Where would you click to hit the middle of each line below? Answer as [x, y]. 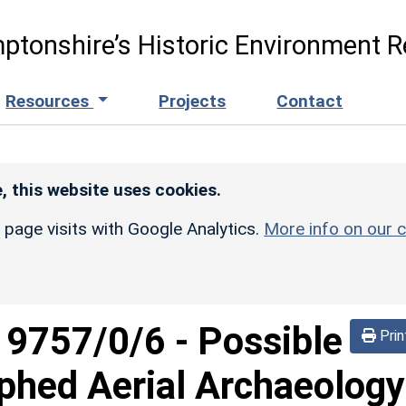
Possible [270, 341]
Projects [193, 101]
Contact [310, 101]
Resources [50, 101]
